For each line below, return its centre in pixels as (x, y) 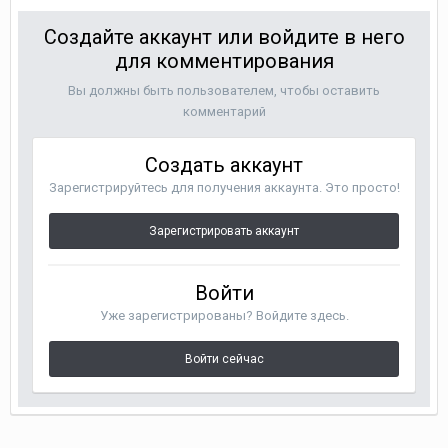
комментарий (224, 111)
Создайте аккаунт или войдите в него (224, 37)
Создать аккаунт (224, 165)
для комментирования (224, 61)
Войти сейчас (224, 359)
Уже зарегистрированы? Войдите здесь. (224, 315)
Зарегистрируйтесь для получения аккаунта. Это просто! (224, 187)
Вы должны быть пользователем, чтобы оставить (224, 90)
